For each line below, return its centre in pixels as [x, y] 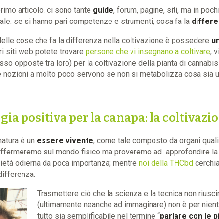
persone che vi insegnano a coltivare [148, 52]
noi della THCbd [166, 163]
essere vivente [65, 140]
